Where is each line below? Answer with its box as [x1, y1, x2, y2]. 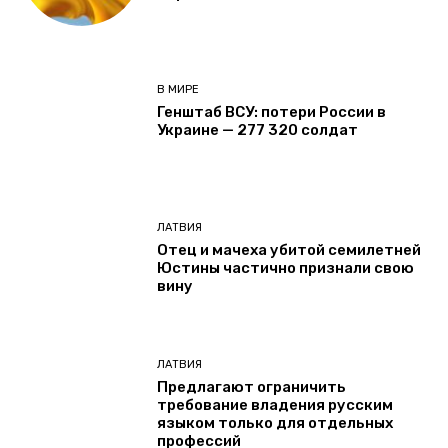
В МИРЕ [157, 83, 200, 97]
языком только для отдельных [157, 413, 394, 432]
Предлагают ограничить [157, 377, 347, 396]
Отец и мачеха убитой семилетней [157, 240, 422, 259]
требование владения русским [157, 395, 394, 414]
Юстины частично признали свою [157, 258, 415, 277]
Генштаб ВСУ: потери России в [157, 103, 387, 122]
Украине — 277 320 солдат [157, 121, 359, 140]
